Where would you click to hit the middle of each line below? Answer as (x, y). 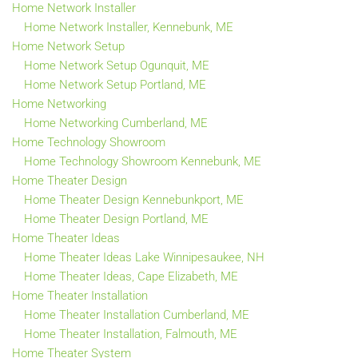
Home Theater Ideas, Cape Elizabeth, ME (131, 276)
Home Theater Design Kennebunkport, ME (134, 199)
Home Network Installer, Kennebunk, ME (129, 27)
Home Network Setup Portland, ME (115, 84)
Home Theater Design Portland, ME (116, 219)
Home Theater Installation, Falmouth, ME (131, 334)
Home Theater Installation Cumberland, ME (137, 314)
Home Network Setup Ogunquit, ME (117, 65)
